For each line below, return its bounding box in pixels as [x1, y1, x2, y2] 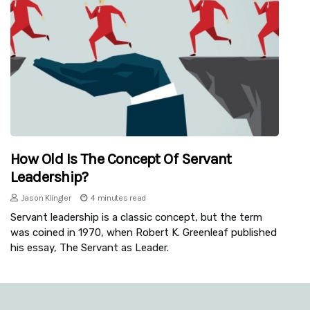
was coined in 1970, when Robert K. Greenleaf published [10, 226, 277, 239]
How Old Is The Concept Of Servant [10, 150, 232, 169]
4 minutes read [91, 193, 147, 203]
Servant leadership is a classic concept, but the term [10, 211, 262, 224]
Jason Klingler [21, 193, 71, 203]
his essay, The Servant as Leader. [10, 241, 169, 255]
